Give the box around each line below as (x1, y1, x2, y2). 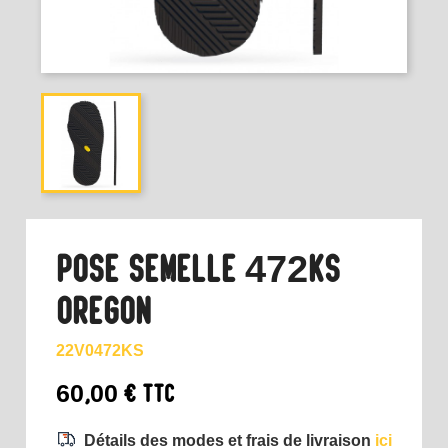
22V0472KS (56, 342, 144, 359)
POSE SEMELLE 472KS (56, 255, 340, 284)
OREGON (56, 297, 151, 326)
